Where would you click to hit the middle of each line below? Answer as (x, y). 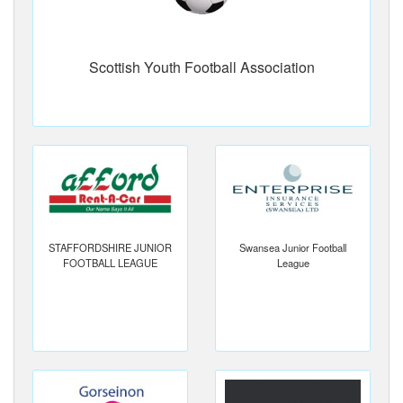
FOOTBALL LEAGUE (110, 263)
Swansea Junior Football (293, 248)
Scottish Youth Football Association (201, 67)
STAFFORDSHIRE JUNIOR (110, 248)
